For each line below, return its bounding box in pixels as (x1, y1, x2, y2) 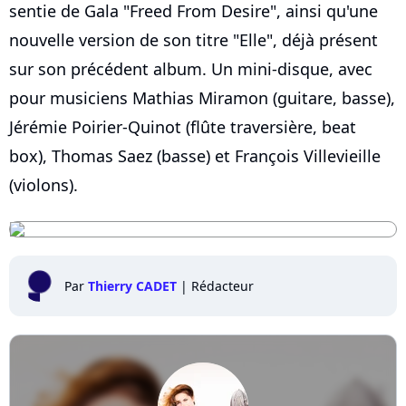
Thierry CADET (88, 277, 177, 295)
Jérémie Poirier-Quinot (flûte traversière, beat (9, 116, 356, 138)
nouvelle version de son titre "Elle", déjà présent (9, 29, 378, 51)
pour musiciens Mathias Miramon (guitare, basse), (9, 87, 395, 109)
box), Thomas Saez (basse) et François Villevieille (9, 145, 381, 167)
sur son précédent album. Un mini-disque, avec (9, 58, 372, 80)
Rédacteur (191, 277, 254, 295)
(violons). (9, 174, 78, 196)
